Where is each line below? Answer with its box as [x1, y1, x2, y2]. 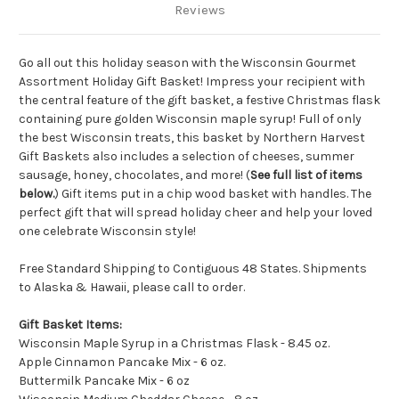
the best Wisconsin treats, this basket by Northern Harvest [19, 130, 365, 146]
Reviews [174, 2, 225, 19]
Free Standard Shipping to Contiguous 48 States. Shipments [19, 261, 367, 277]
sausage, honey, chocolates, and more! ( [19, 167, 250, 183]
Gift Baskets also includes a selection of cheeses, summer [19, 149, 354, 165]
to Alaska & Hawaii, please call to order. [19, 280, 245, 296]
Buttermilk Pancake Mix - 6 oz [19, 373, 190, 389]
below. [19, 186, 54, 202]
